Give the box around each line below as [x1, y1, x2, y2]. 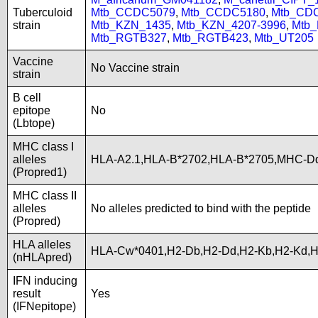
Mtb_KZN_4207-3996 [177, 19, 286, 31]
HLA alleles [13, 238, 71, 251]
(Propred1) [13, 166, 67, 178]
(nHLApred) [13, 251, 72, 263]
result [13, 287, 40, 300]
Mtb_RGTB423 [172, 32, 248, 44]
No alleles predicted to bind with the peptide [91, 202, 311, 214]
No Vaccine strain [91, 62, 180, 74]
